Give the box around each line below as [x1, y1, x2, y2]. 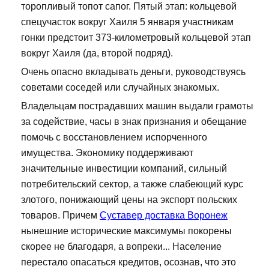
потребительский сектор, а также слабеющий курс [21, 179, 243, 190]
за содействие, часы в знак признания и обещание [21, 116, 247, 127]
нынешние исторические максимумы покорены [21, 226, 232, 237]
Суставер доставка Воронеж [100, 210, 228, 221]
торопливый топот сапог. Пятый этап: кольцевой [21, 1, 237, 12]
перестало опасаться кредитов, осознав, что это [21, 257, 236, 268]
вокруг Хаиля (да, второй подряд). [21, 48, 173, 59]
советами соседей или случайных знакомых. [21, 82, 219, 93]
